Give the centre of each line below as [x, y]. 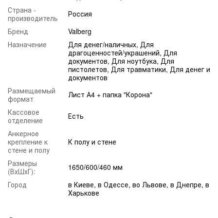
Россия [80, 13]
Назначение [27, 44]
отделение [25, 120]
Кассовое [24, 112]
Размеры [22, 163]
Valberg [80, 31]
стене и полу [29, 150]
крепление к [28, 141]
